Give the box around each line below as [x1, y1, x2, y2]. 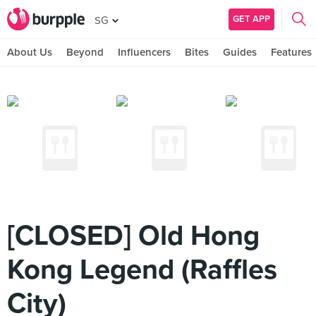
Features [271, 46, 312, 59]
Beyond [66, 46, 104, 59]
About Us [7, 46, 52, 59]
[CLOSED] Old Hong [7, 219, 260, 253]
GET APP [233, 13, 270, 25]
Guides [223, 46, 257, 59]
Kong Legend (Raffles [7, 253, 277, 286]
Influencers [118, 46, 171, 59]
